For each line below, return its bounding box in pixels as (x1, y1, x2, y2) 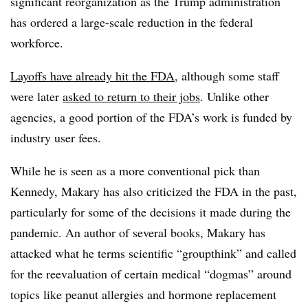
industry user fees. (10, 129, 101, 146)
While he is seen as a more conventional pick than (10, 162, 260, 179)
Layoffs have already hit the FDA (10, 67, 175, 84)
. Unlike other (200, 88, 269, 104)
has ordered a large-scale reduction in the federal (10, 14, 253, 30)
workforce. (10, 34, 63, 51)
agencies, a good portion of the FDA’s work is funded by (10, 109, 292, 125)
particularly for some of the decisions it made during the (10, 203, 291, 220)
